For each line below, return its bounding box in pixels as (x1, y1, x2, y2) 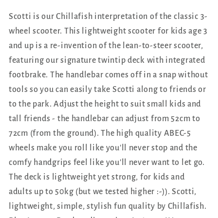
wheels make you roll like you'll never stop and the (9, 143, 198, 152)
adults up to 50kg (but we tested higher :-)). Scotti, (9, 187, 197, 196)
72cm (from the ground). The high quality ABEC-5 (9, 128, 191, 138)
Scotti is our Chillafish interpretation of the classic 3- (9, 12, 208, 21)
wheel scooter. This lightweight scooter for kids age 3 (9, 26, 208, 36)
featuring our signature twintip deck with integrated (9, 55, 205, 65)
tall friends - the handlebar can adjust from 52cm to (9, 114, 200, 123)
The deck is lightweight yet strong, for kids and (9, 172, 185, 182)
